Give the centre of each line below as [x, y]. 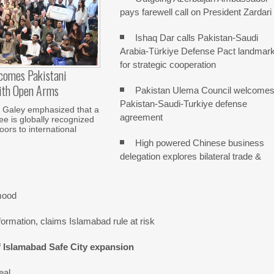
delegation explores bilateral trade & [191, 156]
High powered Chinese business [200, 143]
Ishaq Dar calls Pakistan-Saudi [197, 38]
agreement [142, 117]
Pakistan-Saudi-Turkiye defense [184, 104]
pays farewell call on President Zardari [196, 12]
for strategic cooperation [168, 65]
